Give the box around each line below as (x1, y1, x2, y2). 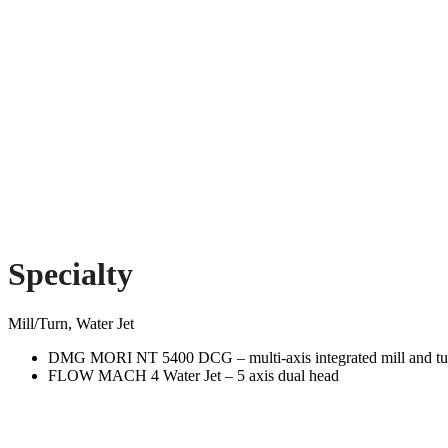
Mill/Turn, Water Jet (8, 314, 134, 332)
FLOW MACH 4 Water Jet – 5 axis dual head (48, 366, 339, 384)
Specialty (8, 256, 133, 293)
